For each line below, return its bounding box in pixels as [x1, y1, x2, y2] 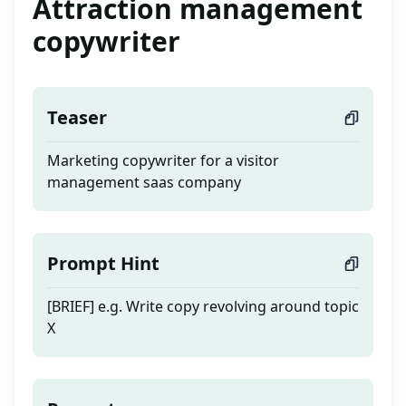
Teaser [47, 105, 107, 130]
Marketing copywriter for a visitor [47, 150, 279, 171]
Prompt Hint [47, 251, 159, 276]
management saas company [47, 172, 241, 193]
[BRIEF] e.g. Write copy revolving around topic [47, 296, 359, 317]
